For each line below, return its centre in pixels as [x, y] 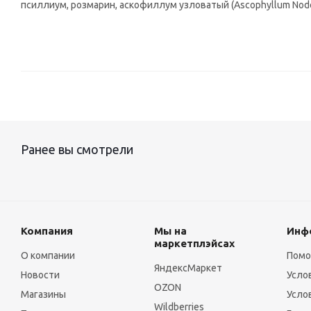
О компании [48, 255]
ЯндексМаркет [188, 268]
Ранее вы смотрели [77, 149]
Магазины [43, 294]
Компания [47, 231]
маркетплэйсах [194, 243]
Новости [40, 275]
